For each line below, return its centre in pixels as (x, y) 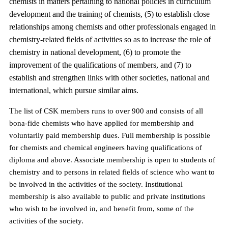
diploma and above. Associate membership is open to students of (112, 160)
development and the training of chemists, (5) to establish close (109, 14)
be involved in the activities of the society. (76, 184)
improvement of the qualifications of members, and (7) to (100, 65)
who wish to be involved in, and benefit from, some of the (102, 209)
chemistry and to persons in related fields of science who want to (112, 172)
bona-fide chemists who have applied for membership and (102, 123)
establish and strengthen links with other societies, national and (109, 78)
